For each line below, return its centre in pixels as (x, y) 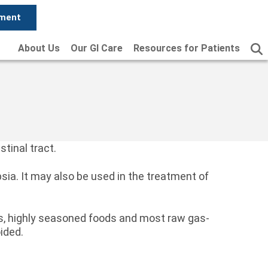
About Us (39, 48)
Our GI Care (97, 48)
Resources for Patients (187, 48)
